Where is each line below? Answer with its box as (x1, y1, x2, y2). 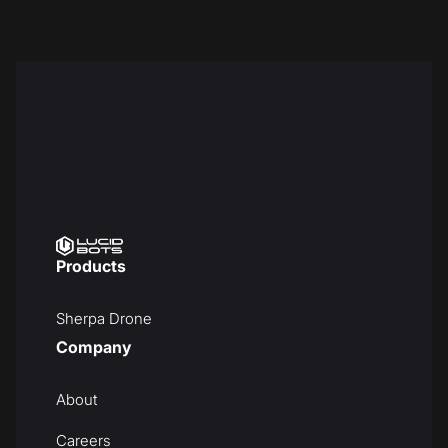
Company (56, 337, 131, 358)
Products (56, 256, 126, 277)
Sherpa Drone (56, 309, 152, 329)
